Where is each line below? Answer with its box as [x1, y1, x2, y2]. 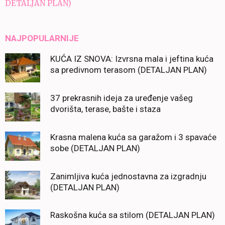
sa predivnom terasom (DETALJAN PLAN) [50, 65, 207, 75]
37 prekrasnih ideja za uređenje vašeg [50, 93, 193, 103]
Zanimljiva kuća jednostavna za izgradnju [50, 171, 206, 181]
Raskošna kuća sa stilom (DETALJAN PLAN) [50, 210, 215, 220]
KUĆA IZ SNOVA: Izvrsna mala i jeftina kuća [50, 54, 213, 64]
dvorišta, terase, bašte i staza [50, 104, 161, 114]
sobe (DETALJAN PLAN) [50, 143, 140, 153]
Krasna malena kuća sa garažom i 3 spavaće [50, 132, 216, 142]
